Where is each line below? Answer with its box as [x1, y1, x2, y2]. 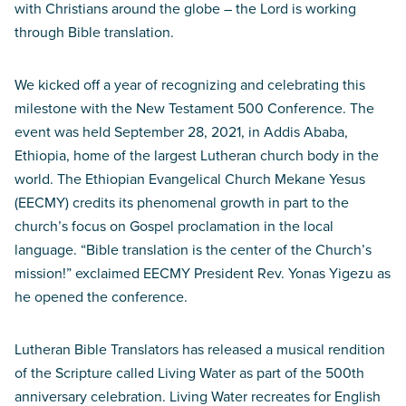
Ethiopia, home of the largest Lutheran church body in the [14, 144, 379, 165]
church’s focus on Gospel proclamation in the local [14, 215, 333, 236]
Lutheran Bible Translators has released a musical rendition [14, 338, 385, 359]
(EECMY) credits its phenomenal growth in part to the [14, 191, 349, 212]
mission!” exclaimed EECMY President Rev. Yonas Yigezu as [14, 262, 391, 283]
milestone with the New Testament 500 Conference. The [14, 97, 374, 118]
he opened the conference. [14, 285, 188, 306]
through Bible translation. [14, 21, 174, 42]
